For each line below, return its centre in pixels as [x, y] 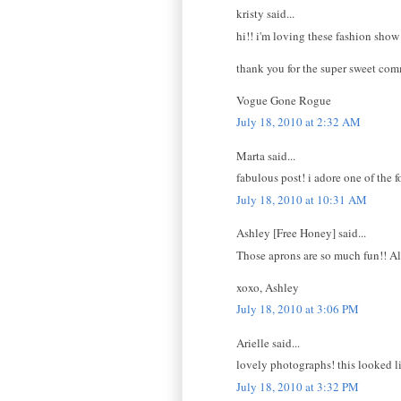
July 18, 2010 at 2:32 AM [299, 122]
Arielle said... [268, 342]
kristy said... [265, 14]
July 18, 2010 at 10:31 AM [302, 199]
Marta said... [266, 155]
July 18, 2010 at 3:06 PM [298, 309]
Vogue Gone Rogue [284, 100]
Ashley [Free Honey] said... [301, 233]
